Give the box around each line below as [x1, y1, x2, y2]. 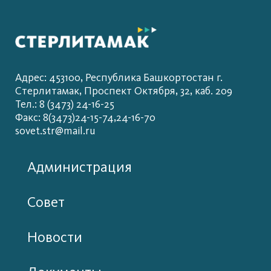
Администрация [27, 159, 132, 176]
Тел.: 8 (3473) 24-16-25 [15, 98, 114, 111]
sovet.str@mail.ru [15, 125, 96, 138]
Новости [27, 229, 82, 246]
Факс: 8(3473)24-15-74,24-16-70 [15, 111, 155, 125]
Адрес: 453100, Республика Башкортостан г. [15, 71, 223, 85]
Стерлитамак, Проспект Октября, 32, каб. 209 [15, 85, 232, 98]
